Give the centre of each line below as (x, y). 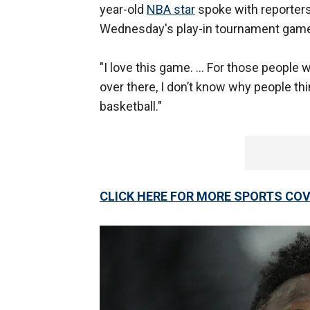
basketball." (131, 107)
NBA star (171, 10)
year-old (123, 10)
